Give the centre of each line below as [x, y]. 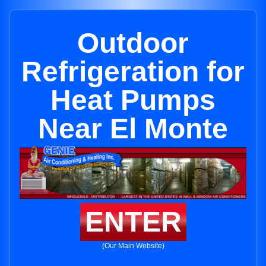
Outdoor [133, 43]
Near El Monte [133, 129]
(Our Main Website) [133, 246]
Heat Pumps [133, 100]
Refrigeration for [133, 72]
